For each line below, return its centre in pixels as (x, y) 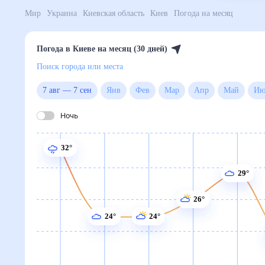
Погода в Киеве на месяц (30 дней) (115, 49)
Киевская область (133, 14)
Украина (69, 14)
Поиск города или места (91, 67)
